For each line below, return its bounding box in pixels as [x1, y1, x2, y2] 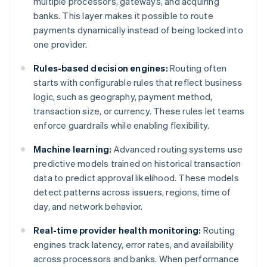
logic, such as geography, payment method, [33, 91, 213, 103]
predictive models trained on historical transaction [33, 157, 241, 170]
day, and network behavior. [33, 200, 143, 213]
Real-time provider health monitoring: [33, 224, 201, 237]
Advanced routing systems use [111, 143, 243, 156]
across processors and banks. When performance [33, 253, 240, 265]
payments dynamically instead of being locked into [33, 24, 243, 36]
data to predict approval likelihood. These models [33, 172, 239, 184]
